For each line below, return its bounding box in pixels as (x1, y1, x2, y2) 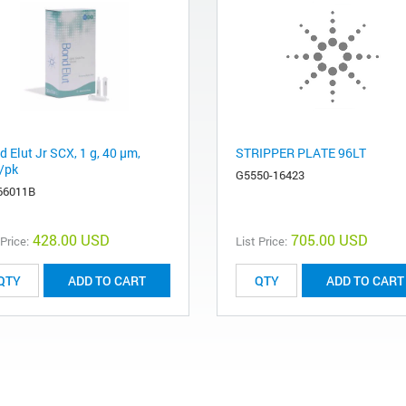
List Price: (236, 233, 287, 250)
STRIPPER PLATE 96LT (236, 144, 366, 162)
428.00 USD (33, 230, 110, 250)
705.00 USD (291, 230, 368, 250)
